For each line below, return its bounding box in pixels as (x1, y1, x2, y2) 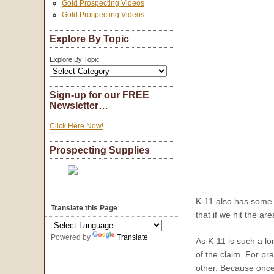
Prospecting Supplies (50, 145, 150, 156)
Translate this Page (51, 204, 117, 213)
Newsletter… (50, 100, 108, 111)
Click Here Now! (50, 122, 103, 131)
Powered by (51, 233, 92, 242)
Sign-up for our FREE (50, 90, 149, 101)
